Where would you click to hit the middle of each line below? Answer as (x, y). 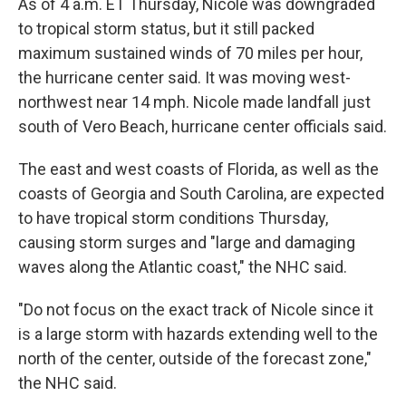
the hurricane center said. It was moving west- (184, 77)
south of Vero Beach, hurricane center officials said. (203, 126)
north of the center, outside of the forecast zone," (195, 358)
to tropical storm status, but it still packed (166, 29)
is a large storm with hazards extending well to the (198, 334)
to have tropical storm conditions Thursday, (173, 218)
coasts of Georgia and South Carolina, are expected (201, 193)
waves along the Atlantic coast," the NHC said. (183, 267)
